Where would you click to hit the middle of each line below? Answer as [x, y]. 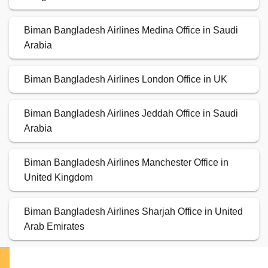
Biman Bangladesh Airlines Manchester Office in [126, 163]
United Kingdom [58, 178]
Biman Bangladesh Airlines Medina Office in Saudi [131, 31]
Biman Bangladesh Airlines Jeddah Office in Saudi [131, 114]
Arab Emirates [54, 227]
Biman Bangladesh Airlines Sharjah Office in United [133, 212]
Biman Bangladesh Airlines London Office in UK [126, 80]
